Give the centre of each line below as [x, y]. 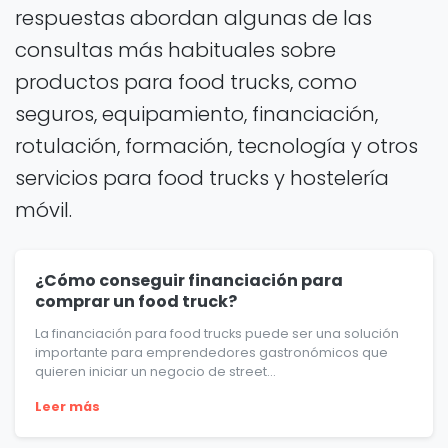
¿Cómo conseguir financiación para [189, 281]
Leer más [67, 407]
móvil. [43, 210]
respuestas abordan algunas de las [193, 18]
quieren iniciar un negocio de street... [155, 372]
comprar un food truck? [136, 302]
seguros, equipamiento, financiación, [196, 114]
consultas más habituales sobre [175, 50]
